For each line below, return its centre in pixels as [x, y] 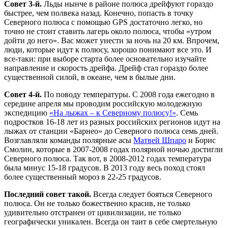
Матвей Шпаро [160, 140]
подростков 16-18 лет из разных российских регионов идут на [112, 122]
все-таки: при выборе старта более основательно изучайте [105, 59]
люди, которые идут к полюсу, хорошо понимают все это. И [108, 50]
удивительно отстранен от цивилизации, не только [93, 213]
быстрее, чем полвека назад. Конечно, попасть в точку [99, 13]
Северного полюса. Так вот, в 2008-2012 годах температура [108, 159]
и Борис [201, 140]
